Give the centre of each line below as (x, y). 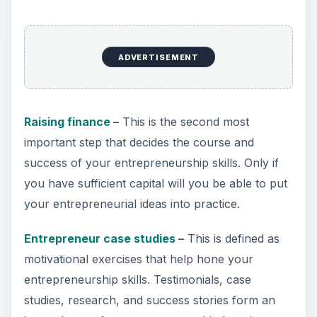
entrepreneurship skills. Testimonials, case (137, 280)
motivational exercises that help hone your (138, 259)
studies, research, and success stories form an (149, 300)
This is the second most (184, 122)
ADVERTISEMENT (158, 57)
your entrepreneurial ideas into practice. (132, 204)
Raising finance (67, 122)
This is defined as (231, 239)
